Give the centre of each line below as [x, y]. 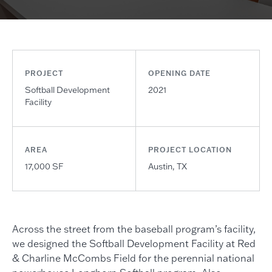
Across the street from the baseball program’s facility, [134, 229]
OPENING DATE [180, 73]
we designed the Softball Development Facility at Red [134, 243]
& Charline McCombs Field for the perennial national [133, 258]
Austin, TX [168, 166]
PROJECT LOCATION [190, 150]
